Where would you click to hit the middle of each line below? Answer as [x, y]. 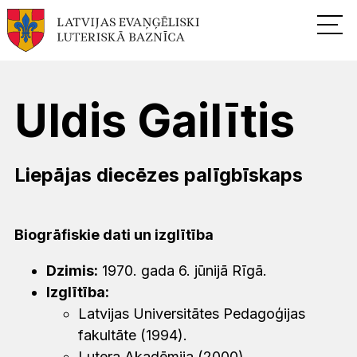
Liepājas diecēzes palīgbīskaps [159, 175]
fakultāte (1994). [135, 335]
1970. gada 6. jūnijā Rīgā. [184, 270]
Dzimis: [72, 270]
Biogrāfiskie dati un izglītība [114, 234]
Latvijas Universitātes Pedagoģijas [192, 313]
